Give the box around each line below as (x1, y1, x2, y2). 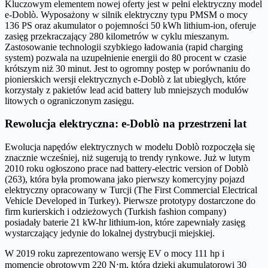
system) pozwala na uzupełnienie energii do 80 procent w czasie (5, 52, 246, 63)
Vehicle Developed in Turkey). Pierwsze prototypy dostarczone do (5, 196, 255, 206)
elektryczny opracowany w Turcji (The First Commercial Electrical (5, 185, 257, 196)
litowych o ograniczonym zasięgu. (5, 95, 134, 106)
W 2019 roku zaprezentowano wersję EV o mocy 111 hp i (5, 248, 224, 259)
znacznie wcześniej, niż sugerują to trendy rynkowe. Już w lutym (5, 153, 250, 163)
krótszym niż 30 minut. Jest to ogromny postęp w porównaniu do (5, 63, 250, 74)
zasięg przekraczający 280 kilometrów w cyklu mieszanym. (5, 31, 229, 41)
